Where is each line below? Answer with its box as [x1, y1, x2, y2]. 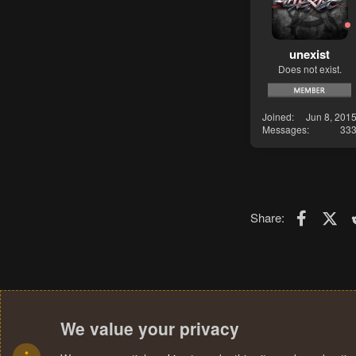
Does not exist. [277, 61, 342, 75]
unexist [289, 44, 330, 63]
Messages [262, 122, 307, 137]
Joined [262, 110, 292, 124]
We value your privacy [60, 316, 239, 340]
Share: [250, 209, 284, 226]
